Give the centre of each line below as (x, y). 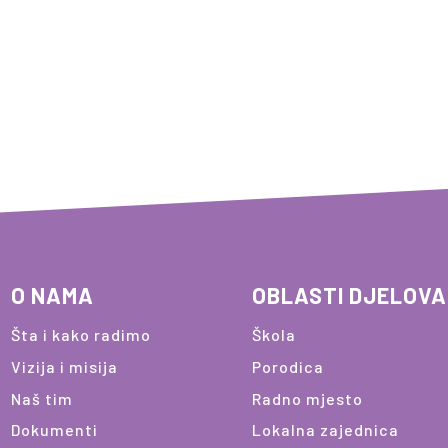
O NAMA (52, 295)
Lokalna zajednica (325, 430)
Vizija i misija (64, 366)
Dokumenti (54, 430)
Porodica (287, 366)
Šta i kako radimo (80, 335)
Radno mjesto (307, 398)
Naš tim (41, 398)
